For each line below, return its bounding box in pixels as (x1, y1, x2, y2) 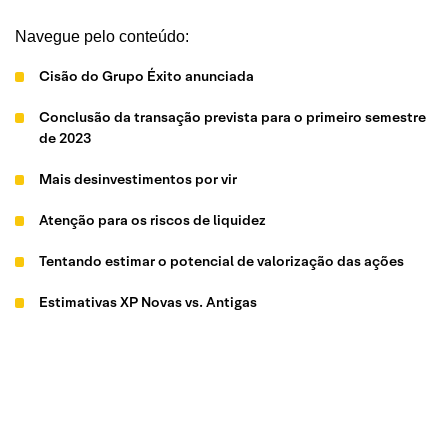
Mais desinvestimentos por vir (39, 170, 238, 188)
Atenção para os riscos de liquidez (39, 211, 267, 229)
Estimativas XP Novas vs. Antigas (39, 293, 258, 311)
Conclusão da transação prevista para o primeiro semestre (39, 108, 427, 126)
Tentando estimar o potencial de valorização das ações (39, 252, 405, 270)
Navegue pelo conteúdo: (15, 28, 189, 45)
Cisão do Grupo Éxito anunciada (39, 67, 255, 85)
